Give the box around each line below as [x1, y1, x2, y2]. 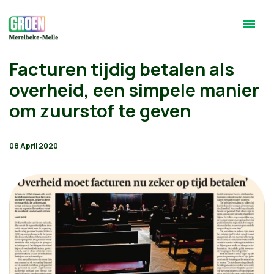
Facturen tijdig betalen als [9, 57, 234, 81]
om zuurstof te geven [9, 98, 191, 123]
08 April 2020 [9, 141, 58, 151]
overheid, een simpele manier [9, 78, 259, 102]
